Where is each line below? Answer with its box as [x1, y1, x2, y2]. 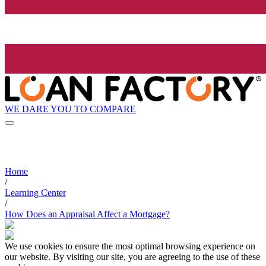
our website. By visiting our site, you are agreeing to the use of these [5, 252, 260, 262]
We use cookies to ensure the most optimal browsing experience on [5, 241, 255, 252]
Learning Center [5, 188, 66, 198]
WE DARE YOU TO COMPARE [5, 103, 136, 114]
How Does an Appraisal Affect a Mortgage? [5, 209, 170, 220]
